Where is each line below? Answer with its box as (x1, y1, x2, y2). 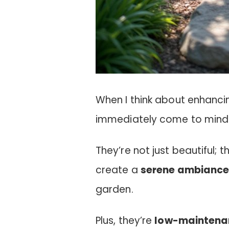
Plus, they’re (95, 213, 155, 227)
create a (95, 163, 141, 177)
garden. (95, 182, 133, 196)
